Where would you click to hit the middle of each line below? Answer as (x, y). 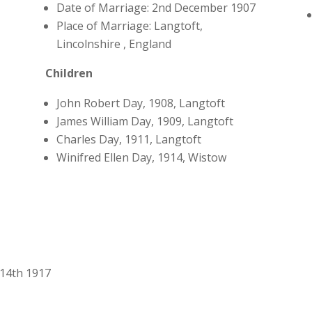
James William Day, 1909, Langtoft (145, 121)
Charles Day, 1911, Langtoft (128, 139)
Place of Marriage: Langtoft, (129, 25)
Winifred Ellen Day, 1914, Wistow (141, 157)
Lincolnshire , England (114, 44)
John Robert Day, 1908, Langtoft (140, 103)
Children (69, 73)
